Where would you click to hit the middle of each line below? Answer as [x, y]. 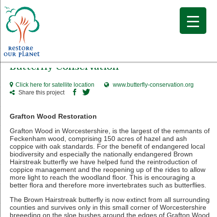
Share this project [43, 93]
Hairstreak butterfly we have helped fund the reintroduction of [103, 162]
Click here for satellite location [55, 85]
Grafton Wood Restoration [53, 116]
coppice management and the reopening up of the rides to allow [108, 170]
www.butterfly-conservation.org [153, 85]
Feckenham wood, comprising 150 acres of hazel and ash [98, 139]
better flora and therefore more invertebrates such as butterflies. [108, 185]
